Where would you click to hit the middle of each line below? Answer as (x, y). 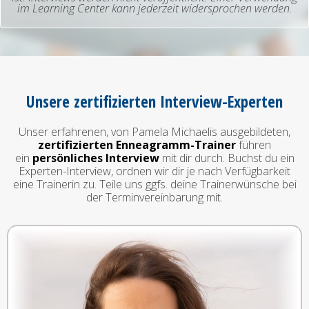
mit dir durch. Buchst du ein (227, 158)
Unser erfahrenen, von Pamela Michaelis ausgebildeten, (154, 132)
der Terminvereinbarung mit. (154, 198)
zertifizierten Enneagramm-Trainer (137, 145)
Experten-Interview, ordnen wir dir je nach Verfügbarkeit (154, 171)
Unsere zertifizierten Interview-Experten (154, 102)
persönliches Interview (96, 158)
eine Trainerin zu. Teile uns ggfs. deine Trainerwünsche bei (154, 185)
